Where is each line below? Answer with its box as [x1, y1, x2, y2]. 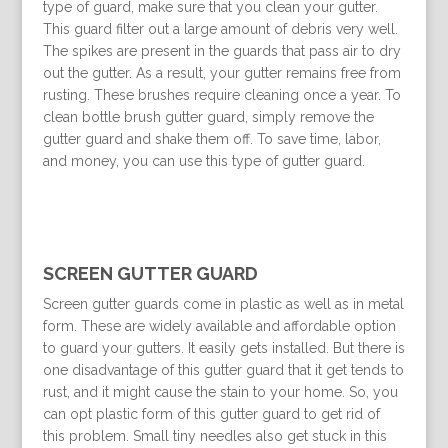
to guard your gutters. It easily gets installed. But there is [42, 340, 405, 357]
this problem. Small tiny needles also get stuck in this [42, 428, 387, 445]
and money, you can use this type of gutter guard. [42, 153, 365, 170]
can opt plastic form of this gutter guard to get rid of [42, 406, 380, 423]
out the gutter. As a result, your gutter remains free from [42, 65, 401, 82]
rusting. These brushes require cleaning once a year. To [42, 87, 401, 104]
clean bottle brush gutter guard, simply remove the [42, 109, 374, 126]
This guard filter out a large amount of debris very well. [42, 21, 398, 38]
